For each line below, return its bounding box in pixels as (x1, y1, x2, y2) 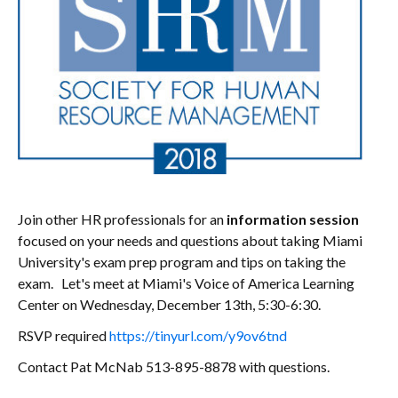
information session (224, 210, 359, 227)
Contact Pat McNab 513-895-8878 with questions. (18, 357, 330, 375)
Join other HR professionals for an (18, 210, 224, 227)
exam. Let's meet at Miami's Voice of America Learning (18, 274, 354, 291)
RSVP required (18, 326, 109, 344)
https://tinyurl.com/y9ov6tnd (109, 326, 287, 344)
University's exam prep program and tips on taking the (18, 252, 346, 270)
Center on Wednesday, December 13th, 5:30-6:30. (18, 295, 323, 313)
